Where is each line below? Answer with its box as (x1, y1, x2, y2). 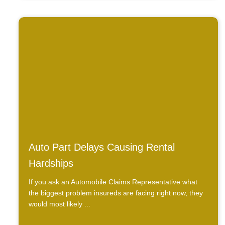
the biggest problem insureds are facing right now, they (28, 189, 203, 197)
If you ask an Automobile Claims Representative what (28, 178, 197, 186)
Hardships (28, 158, 73, 169)
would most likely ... (28, 200, 90, 208)
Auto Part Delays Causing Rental (28, 142, 175, 153)
